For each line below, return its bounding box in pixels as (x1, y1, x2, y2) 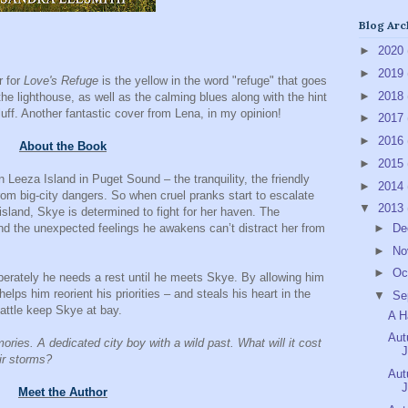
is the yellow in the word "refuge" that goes (102, 73, 327, 87)
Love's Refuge (24, 73, 102, 87)
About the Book (19, 138, 107, 153)
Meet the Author (18, 384, 107, 399)
